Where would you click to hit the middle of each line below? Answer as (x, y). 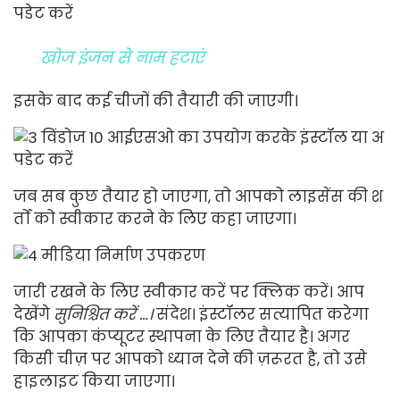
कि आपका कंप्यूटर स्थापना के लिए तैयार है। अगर (182, 336)
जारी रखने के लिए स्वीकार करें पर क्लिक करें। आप (189, 292)
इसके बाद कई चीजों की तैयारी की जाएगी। (156, 100)
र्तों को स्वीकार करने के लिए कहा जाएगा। (155, 218)
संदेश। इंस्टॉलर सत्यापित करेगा (261, 314)
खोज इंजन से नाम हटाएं (122, 57)
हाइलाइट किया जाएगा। (94, 381)
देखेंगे (33, 314)
